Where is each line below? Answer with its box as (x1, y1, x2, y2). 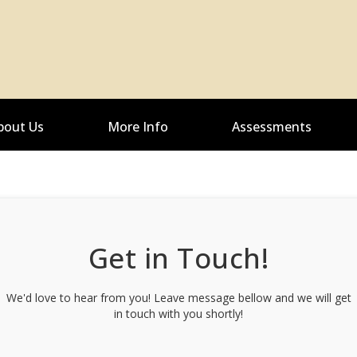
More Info (107, 117, 168, 135)
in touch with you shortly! (114, 305, 243, 321)
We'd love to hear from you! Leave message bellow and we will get (6, 289, 351, 305)
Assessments (231, 117, 312, 135)
